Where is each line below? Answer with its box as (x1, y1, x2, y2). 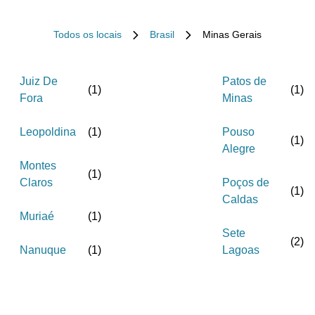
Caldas (222, 193, 258, 205)
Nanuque (20, 244, 66, 256)
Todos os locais (53, 29, 122, 40)
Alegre (222, 143, 255, 155)
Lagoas (222, 244, 259, 256)
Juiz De (20, 75, 58, 87)
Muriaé (20, 210, 54, 222)
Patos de (222, 75, 266, 87)
